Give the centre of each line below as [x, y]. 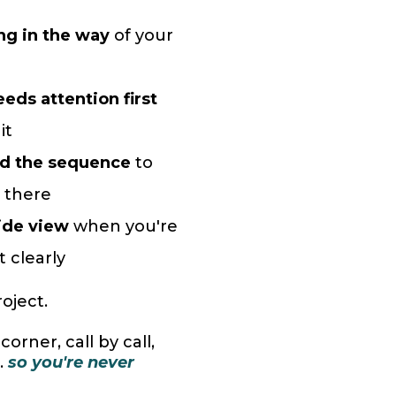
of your [141, 36]
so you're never [71, 363]
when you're [123, 227]
